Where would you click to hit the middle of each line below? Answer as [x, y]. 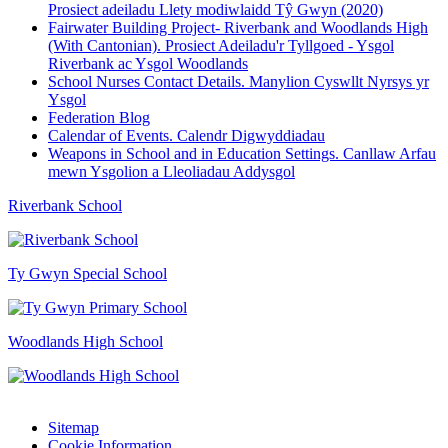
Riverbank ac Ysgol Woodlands [148, 64]
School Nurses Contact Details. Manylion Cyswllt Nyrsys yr [238, 82]
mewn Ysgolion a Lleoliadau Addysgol [171, 172]
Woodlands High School [85, 342]
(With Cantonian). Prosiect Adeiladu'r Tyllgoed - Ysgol [221, 46]
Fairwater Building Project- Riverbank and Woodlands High [238, 28]
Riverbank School [65, 206]
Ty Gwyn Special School [87, 274]
